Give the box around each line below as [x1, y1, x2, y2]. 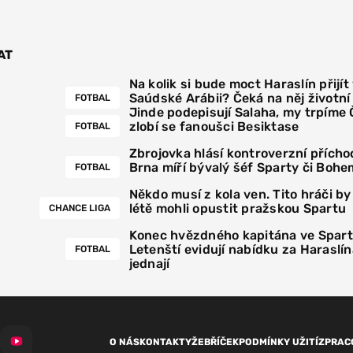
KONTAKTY [139, 336, 191, 348]
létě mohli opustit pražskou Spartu [128, 201, 346, 217]
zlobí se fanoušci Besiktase [128, 119, 299, 135]
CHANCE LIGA [48, 203, 110, 214]
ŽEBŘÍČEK [191, 336, 239, 348]
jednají [128, 256, 170, 272]
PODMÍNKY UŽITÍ [239, 336, 318, 348]
